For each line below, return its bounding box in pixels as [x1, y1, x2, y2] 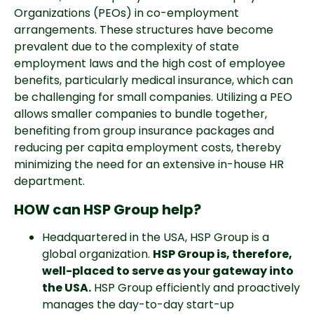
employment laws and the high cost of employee [14, 55, 285, 71]
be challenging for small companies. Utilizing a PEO [14, 89, 292, 105]
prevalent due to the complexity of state [14, 39, 239, 55]
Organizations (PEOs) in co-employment [14, 5, 239, 21]
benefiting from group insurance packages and [14, 123, 274, 139]
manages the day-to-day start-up [42, 296, 234, 313]
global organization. [42, 246, 153, 262]
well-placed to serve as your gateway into [42, 263, 294, 279]
